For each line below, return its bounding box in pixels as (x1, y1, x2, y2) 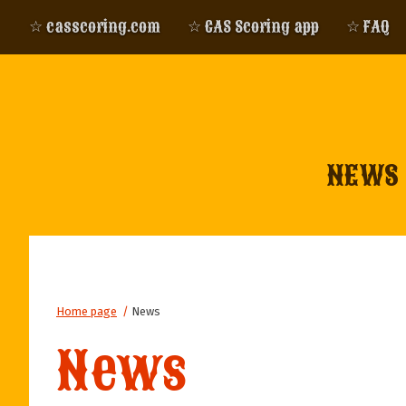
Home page (56, 304, 117, 318)
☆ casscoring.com (29, 16, 160, 37)
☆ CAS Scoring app (188, 16, 319, 37)
